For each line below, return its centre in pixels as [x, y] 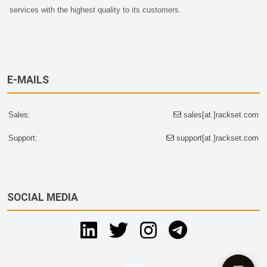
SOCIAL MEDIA [43, 198]
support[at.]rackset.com [217, 138]
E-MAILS [28, 80]
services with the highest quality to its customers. [95, 10]
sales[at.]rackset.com [220, 114]
